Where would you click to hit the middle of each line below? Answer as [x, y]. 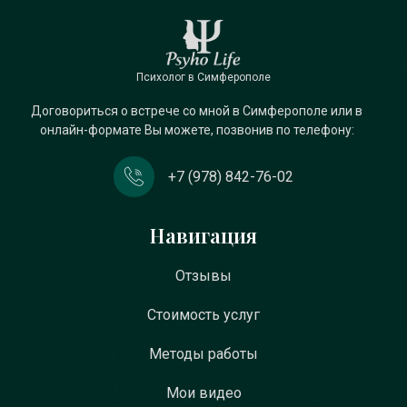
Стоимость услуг [203, 315]
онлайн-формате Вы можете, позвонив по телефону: [197, 130]
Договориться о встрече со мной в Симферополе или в [197, 111]
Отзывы [203, 276]
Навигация [203, 235]
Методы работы [203, 354]
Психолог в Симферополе [203, 77]
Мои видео [203, 393]
